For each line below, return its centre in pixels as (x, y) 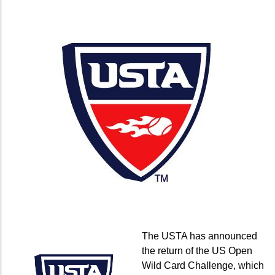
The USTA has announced (199, 236)
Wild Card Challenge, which (203, 265)
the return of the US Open (197, 250)
